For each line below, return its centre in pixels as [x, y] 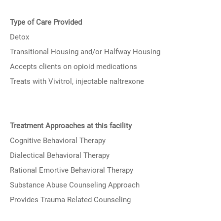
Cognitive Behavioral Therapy [58, 141]
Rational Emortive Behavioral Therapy [72, 170]
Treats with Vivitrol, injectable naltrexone [77, 81]
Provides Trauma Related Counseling [70, 200]
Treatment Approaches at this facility [71, 126]
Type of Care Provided [46, 22]
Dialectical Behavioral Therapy [60, 155]
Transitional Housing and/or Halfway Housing [85, 52]
